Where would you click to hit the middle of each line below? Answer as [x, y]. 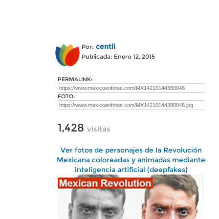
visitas [99, 129]
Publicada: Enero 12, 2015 [118, 56]
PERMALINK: [75, 79]
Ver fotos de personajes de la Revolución [131, 150]
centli [106, 46]
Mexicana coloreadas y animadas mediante [131, 160]
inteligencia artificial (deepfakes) [131, 170]
